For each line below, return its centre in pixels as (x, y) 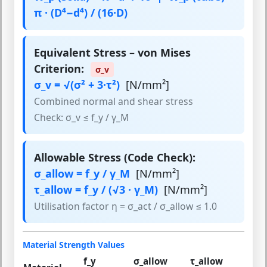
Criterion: (59, 69)
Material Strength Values (74, 244)
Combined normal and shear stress (114, 102)
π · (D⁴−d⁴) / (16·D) (81, 12)
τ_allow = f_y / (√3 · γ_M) (96, 189)
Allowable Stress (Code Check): (115, 157)
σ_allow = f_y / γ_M (82, 173)
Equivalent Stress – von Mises (112, 53)
